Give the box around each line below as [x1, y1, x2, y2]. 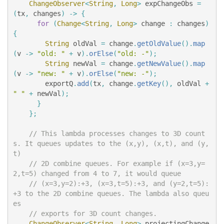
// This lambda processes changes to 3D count [29, 129, 205, 137]
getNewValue [137, 59, 181, 67]
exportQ [45, 79, 73, 87]
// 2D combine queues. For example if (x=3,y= [29, 159, 205, 167]
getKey [137, 79, 161, 87]
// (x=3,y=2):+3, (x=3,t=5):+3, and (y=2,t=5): [29, 179, 209, 187]
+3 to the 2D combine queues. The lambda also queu [13, 189, 209, 197]
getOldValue [137, 39, 181, 47]
